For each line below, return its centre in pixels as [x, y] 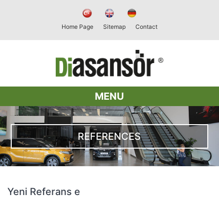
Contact [146, 27]
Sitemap [114, 27]
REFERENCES [109, 136]
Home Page [77, 27]
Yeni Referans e [44, 192]
